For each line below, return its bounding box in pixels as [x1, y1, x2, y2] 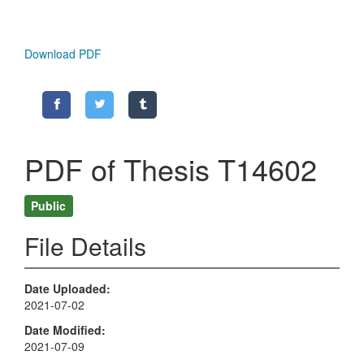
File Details [24, 228, 146, 264]
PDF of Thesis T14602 [24, 148, 317, 190]
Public [31, 197, 67, 214]
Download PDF [24, 45, 102, 63]
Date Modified [24, 321, 102, 338]
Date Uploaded [24, 280, 106, 297]
